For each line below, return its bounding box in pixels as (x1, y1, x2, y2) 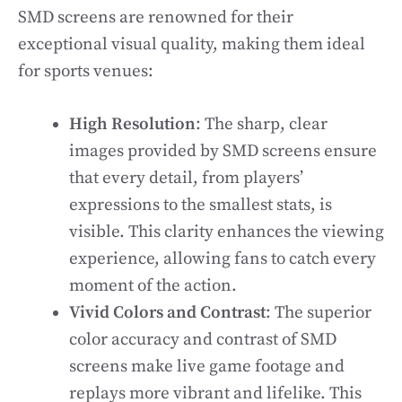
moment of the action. (69, 275, 237, 296)
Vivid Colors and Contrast (69, 301, 266, 323)
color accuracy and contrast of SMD (69, 328, 336, 350)
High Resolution (69, 113, 196, 135)
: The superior (266, 301, 371, 323)
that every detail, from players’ (69, 167, 303, 188)
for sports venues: (18, 61, 153, 82)
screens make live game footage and (69, 355, 345, 377)
